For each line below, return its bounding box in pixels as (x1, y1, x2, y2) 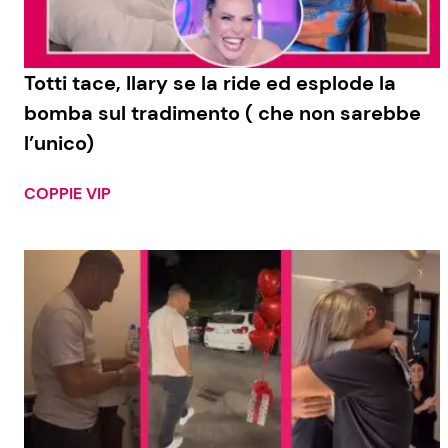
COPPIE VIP (24, 183, 111, 205)
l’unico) (24, 130, 94, 157)
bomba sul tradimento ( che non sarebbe (24, 100, 421, 127)
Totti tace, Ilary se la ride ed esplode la (24, 70, 396, 97)
